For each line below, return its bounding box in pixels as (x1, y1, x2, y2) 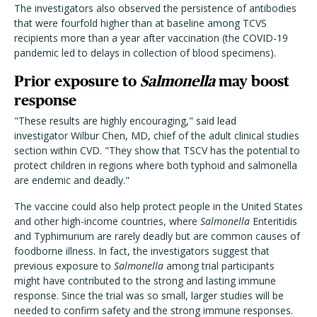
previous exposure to (14, 259, 114, 273)
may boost (215, 73, 289, 90)
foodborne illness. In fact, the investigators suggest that (14, 244, 270, 258)
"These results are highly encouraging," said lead (14, 114, 236, 128)
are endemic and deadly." (14, 173, 129, 188)
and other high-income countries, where (14, 214, 200, 229)
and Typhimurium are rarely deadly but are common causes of (14, 229, 300, 243)
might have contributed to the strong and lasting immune (14, 274, 276, 288)
